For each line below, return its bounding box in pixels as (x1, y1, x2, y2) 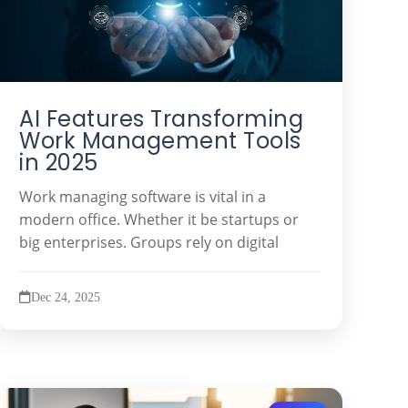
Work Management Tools (19, 126, 301, 156)
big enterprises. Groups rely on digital (19, 231, 280, 252)
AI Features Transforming (19, 104, 304, 134)
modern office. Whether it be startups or (19, 209, 300, 229)
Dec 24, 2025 (31, 289, 101, 304)
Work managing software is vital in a (19, 186, 267, 207)
